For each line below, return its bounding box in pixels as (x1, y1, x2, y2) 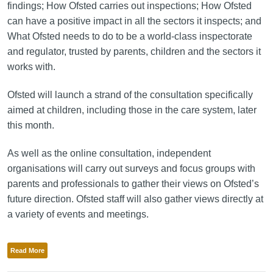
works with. (7, 61, 55, 72)
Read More (10, 246, 44, 254)
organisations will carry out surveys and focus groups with (7, 163, 255, 174)
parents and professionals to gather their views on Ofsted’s (7, 178, 259, 189)
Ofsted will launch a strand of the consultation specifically (7, 89, 253, 100)
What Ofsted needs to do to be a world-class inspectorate (7, 30, 252, 41)
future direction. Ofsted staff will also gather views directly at (7, 193, 263, 204)
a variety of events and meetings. (7, 208, 149, 219)
